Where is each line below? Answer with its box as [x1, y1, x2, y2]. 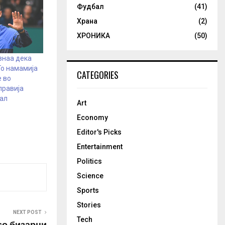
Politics [77, 157, 102, 165]
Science [77, 172, 103, 180]
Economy [77, 114, 108, 122]
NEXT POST [13, 209, 42, 215]
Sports [77, 186, 99, 194]
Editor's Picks [77, 128, 122, 136]
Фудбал [77, 3, 104, 11]
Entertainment [77, 143, 123, 151]
